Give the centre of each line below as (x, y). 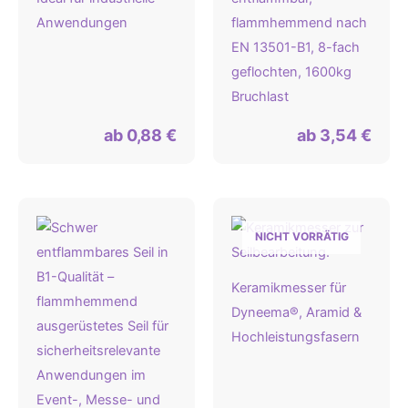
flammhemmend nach (299, 23)
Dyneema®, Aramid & (296, 312)
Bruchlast (260, 97)
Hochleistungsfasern (296, 337)
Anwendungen (82, 23)
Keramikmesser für (289, 287)
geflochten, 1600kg (291, 72)
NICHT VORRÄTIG (301, 236)
